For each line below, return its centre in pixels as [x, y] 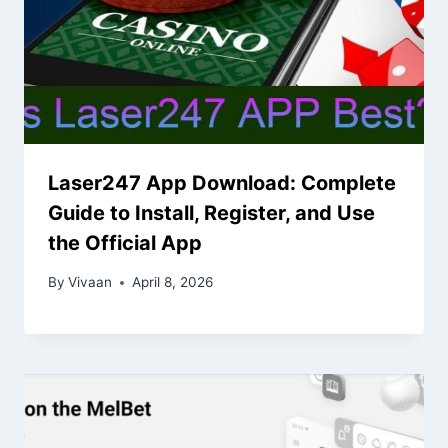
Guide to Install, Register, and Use [211, 213]
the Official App [125, 243]
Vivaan [90, 282]
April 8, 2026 [173, 282]
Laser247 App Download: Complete [222, 183]
